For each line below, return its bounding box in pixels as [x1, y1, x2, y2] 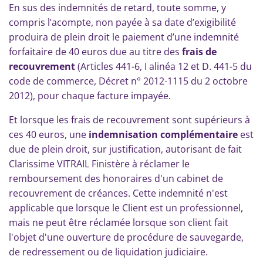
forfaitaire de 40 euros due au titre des [9, 45, 182, 58]
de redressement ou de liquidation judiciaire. [9, 245, 208, 258]
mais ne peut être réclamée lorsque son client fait [9, 216, 228, 229]
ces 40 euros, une [9, 128, 89, 141]
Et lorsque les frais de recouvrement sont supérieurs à [9, 113, 250, 126]
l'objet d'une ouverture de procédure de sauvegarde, [9, 231, 244, 244]
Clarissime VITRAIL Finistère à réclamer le [9, 157, 190, 170]
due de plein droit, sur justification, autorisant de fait [9, 143, 242, 156]
